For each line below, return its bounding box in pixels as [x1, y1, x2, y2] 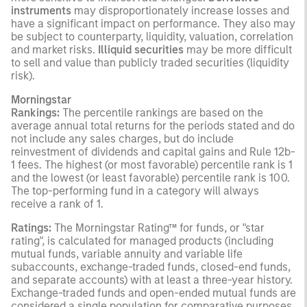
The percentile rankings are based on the [60, 106, 263, 119]
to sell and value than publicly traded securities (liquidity [11, 56, 289, 69]
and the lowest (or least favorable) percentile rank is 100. [11, 171, 290, 184]
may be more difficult [184, 42, 292, 56]
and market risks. [11, 42, 98, 56]
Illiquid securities [98, 42, 184, 56]
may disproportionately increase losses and [71, 3, 289, 17]
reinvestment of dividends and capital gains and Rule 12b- [11, 145, 295, 158]
